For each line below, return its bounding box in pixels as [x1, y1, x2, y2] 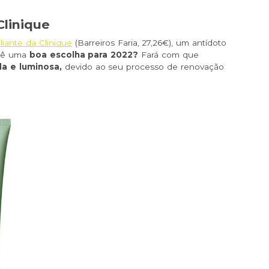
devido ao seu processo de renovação [62, 62, 224, 72]
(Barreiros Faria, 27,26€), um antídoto [72, 38, 227, 48]
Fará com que [138, 50, 199, 60]
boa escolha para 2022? [29, 50, 139, 60]
